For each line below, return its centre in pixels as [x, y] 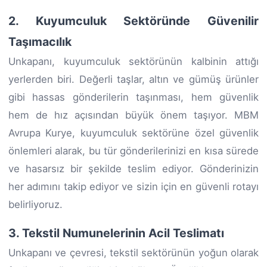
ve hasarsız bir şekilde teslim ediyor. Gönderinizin [133, 168]
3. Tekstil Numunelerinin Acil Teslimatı [116, 233]
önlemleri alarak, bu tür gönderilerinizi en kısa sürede [133, 150]
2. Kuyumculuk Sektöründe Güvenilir [133, 21]
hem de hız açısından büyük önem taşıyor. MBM [133, 115]
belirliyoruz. [35, 204]
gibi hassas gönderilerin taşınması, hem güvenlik [133, 97]
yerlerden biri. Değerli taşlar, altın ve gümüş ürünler [133, 79]
